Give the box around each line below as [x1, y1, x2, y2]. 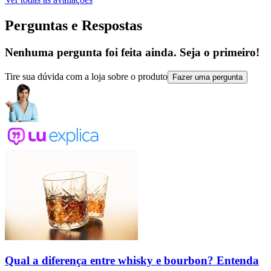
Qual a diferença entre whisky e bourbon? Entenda [5, 253, 259, 267]
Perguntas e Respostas [5, 18, 142, 34]
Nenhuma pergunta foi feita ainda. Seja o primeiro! [5, 46, 260, 59]
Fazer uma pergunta [172, 72, 243, 82]
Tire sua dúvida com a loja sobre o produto [5, 71, 168, 82]
